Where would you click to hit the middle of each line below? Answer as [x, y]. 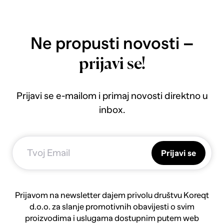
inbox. [112, 109]
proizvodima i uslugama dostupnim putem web [112, 218]
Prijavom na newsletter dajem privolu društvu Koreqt [112, 195]
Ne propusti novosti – [112, 43]
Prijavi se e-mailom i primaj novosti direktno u [112, 95]
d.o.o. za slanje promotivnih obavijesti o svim [112, 206]
